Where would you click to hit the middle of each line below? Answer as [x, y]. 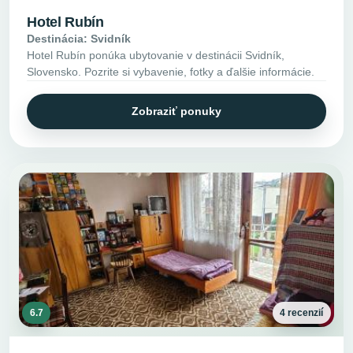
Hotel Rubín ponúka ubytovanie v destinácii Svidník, [156, 55]
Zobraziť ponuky [176, 111]
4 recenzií [302, 312]
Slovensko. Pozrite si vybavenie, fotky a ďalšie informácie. [171, 71]
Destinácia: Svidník [79, 38]
